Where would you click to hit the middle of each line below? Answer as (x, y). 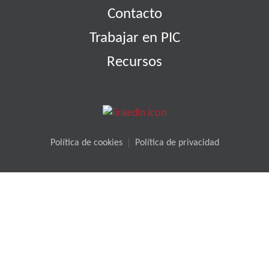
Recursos (134, 62)
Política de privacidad (177, 143)
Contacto (134, 14)
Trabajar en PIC (134, 38)
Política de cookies (86, 143)
